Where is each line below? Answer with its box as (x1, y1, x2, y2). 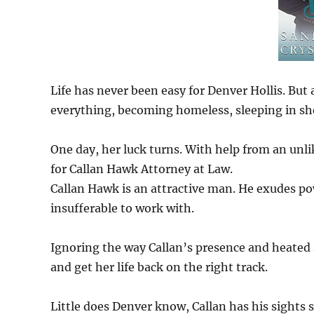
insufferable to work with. (50, 201, 194, 216)
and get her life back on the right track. (50, 260, 268, 275)
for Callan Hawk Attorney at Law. (50, 162, 233, 177)
